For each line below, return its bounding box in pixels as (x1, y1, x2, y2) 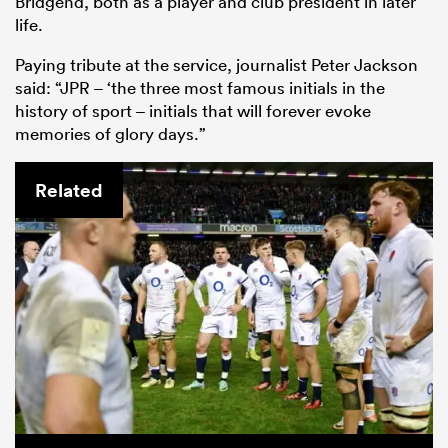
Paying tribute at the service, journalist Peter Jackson (15, 53, 418, 75)
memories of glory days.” (15, 122, 206, 144)
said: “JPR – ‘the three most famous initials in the (15, 76, 385, 98)
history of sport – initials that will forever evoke (15, 99, 371, 121)
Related (35, 176, 103, 203)
